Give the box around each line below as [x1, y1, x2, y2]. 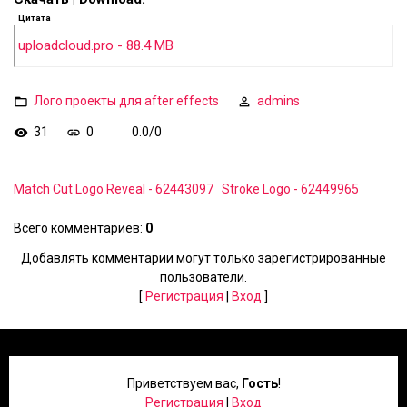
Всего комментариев [14, 221, 140, 235]
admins [257, 93, 300, 108]
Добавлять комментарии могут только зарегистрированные [21, 251, 386, 265]
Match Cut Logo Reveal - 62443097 [14, 182, 213, 196]
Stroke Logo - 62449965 [222, 182, 359, 196]
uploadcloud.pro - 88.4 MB [18, 37, 174, 55]
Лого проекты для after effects [34, 93, 219, 108]
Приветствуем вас [126, 376, 236, 391]
